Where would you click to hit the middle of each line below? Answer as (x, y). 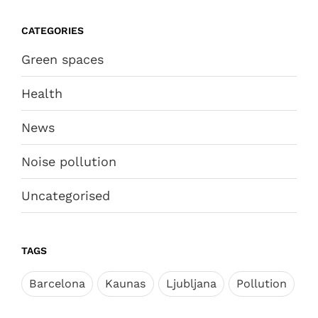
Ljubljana (191, 283)
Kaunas (126, 283)
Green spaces (62, 60)
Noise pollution (69, 162)
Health (42, 94)
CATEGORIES (53, 31)
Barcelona (57, 283)
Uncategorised (66, 196)
